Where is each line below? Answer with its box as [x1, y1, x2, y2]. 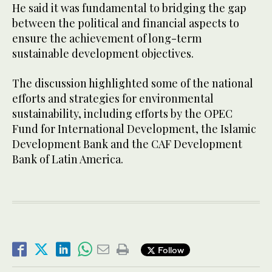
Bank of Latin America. [12, 152, 123, 167]
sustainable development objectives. [12, 46, 194, 61]
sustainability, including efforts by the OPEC [12, 106, 233, 121]
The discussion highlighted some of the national [12, 76, 253, 91]
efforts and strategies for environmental [12, 91, 214, 106]
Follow [155, 244, 184, 255]
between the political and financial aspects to [12, 16, 239, 31]
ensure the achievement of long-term [12, 31, 202, 46]
